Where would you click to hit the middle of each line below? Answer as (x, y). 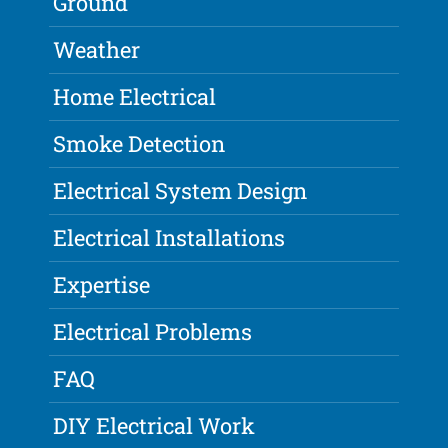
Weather (97, 50)
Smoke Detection (139, 144)
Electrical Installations (169, 238)
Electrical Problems (153, 332)
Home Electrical (135, 97)
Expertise (102, 285)
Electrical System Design (180, 191)
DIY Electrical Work (154, 426)
